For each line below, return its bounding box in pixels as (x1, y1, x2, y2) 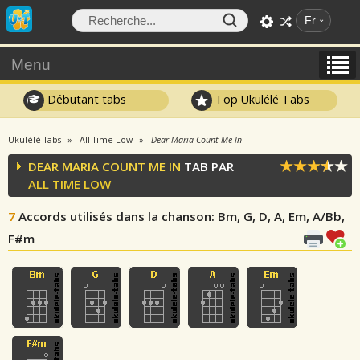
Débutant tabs (43, 91, 126, 107)
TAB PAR (181, 158, 234, 174)
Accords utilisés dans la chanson (18, 208, 211, 224)
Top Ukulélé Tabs (212, 91, 310, 107)
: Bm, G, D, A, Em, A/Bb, (211, 208, 345, 224)
